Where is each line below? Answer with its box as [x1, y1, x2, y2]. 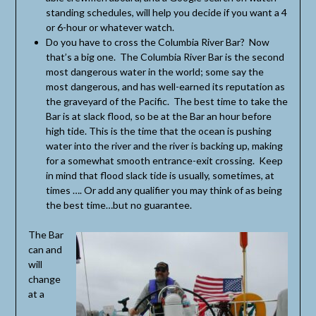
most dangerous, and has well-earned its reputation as [45, 80, 285, 92]
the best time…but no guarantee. [45, 198, 211, 211]
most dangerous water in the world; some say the [45, 65, 264, 78]
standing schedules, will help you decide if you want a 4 [45, 6, 287, 18]
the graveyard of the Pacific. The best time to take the [45, 95, 288, 107]
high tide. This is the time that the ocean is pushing [45, 124, 272, 137]
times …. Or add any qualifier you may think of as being [45, 183, 282, 196]
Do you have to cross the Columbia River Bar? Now [45, 35, 269, 48]
